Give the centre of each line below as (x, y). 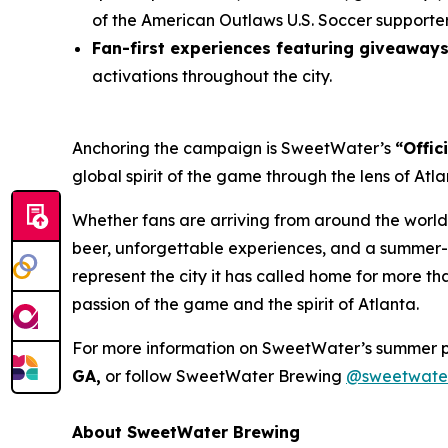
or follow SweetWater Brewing (223, 376)
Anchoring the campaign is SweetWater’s (233, 148)
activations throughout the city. (212, 76)
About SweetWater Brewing (186, 432)
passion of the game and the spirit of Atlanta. (245, 304)
